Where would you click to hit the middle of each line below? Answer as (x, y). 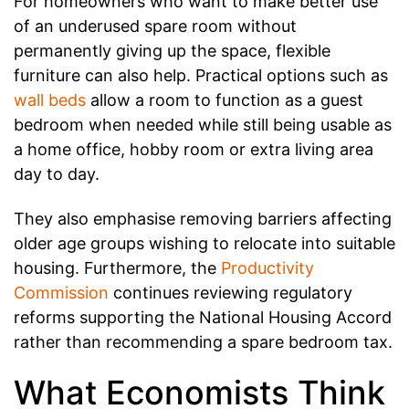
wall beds (50, 100)
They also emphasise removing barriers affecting (203, 218)
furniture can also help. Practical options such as (201, 76)
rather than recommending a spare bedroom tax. (203, 341)
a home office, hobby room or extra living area (194, 150)
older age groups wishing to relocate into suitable (204, 243)
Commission (61, 292)
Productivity (267, 267)
